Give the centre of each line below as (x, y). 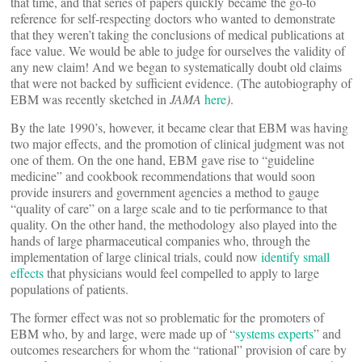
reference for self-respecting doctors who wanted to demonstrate (173, 19)
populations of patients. (69, 289)
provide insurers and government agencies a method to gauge (165, 192)
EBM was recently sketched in (90, 99)
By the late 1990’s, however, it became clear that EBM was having (179, 128)
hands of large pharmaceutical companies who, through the (160, 241)
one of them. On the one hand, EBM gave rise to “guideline (162, 160)
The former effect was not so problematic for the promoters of (167, 318)
